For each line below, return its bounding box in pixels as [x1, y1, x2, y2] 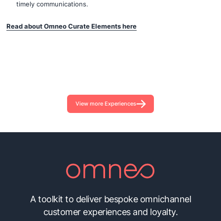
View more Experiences [75, 100, 136, 107]
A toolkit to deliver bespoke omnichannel [30, 194, 191, 205]
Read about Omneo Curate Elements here [6, 22, 137, 30]
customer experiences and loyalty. [43, 207, 178, 218]
